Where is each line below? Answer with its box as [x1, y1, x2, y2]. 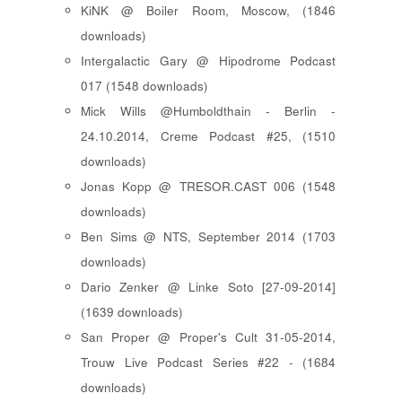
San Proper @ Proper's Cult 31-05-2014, [81, 328, 336, 345]
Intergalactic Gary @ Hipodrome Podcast [81, 51, 336, 69]
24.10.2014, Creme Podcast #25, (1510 [81, 127, 336, 144]
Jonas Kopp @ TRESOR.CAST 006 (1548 [81, 177, 336, 195]
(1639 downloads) [81, 302, 183, 320]
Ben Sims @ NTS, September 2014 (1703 [81, 227, 336, 245]
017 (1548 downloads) [81, 76, 208, 94]
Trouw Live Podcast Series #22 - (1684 [81, 353, 336, 371]
